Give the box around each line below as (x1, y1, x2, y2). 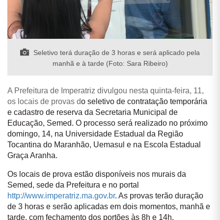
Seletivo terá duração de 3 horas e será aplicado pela (31, 48, 200, 56)
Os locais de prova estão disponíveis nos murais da (7, 169, 186, 178)
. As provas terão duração (115, 191, 203, 200)
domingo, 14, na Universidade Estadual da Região (7, 129, 183, 138)
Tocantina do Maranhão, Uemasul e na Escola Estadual (7, 140, 201, 149)
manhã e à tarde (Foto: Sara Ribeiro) (52, 59, 168, 67)
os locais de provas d (7, 97, 81, 106)
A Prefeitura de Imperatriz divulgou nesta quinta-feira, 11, (7, 86, 204, 95)
